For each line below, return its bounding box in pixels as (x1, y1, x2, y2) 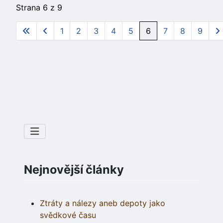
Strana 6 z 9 (16, 2, 62, 13)
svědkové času (40, 210, 96, 221)
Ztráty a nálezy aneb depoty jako (40, 198, 165, 209)
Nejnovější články (24, 162, 124, 177)
